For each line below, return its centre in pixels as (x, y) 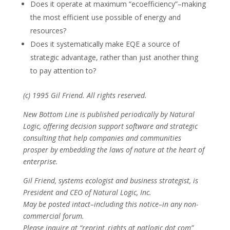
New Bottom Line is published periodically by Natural (109, 114)
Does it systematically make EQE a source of (105, 44)
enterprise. (40, 161)
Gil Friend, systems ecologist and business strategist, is (110, 180)
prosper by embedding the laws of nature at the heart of (113, 149)
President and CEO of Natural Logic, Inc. (87, 192)
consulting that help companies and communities (102, 138)
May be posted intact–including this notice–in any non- (110, 204)
